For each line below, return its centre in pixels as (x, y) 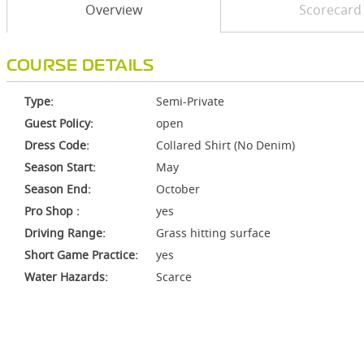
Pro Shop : (52, 211)
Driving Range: (65, 233)
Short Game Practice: (81, 255)
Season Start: (60, 167)
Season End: (58, 189)
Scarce (174, 277)
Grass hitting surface (213, 233)
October (178, 189)
